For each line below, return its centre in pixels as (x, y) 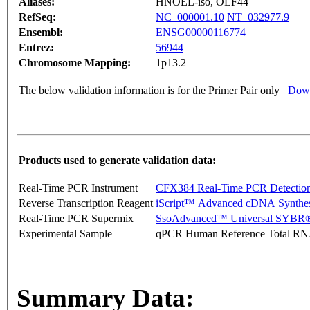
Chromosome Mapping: (75, 63)
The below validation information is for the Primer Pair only (149, 91)
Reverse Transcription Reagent (86, 203)
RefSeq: (37, 17)
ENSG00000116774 (201, 33)
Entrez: (36, 48)
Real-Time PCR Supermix (76, 219)
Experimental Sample (65, 234)
